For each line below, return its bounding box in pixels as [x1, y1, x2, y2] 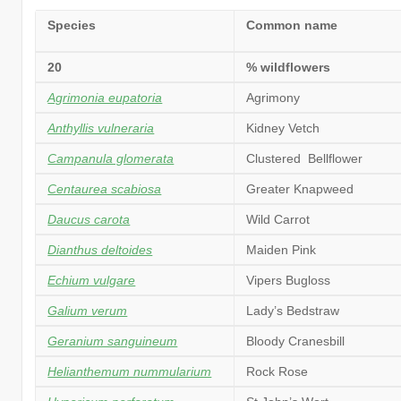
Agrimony [246, 90, 301, 105]
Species [47, 17, 97, 32]
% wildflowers [246, 59, 331, 74]
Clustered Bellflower [246, 150, 363, 166]
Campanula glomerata [47, 150, 175, 166]
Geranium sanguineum [47, 333, 178, 348]
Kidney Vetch [246, 120, 320, 135]
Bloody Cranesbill [246, 333, 346, 348]
